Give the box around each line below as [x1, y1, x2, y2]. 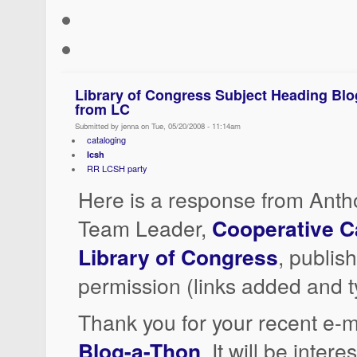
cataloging [86, 133, 126, 146]
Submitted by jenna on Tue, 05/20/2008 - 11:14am [75, 120, 241, 131]
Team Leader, [78, 213, 212, 242]
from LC [75, 99, 130, 120]
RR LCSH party [86, 162, 147, 175]
